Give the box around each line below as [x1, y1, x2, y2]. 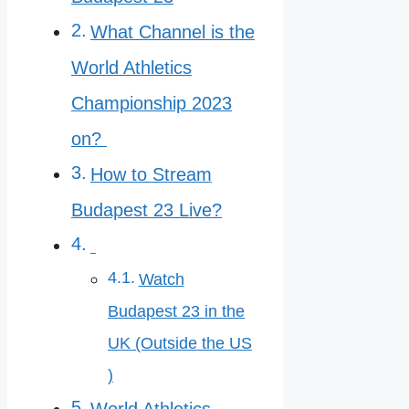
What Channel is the [89, 21, 255, 42]
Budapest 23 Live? [71, 199, 222, 220]
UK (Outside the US [108, 333, 252, 352]
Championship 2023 [71, 92, 232, 113]
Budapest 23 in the [108, 301, 245, 320]
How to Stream [89, 163, 212, 184]
